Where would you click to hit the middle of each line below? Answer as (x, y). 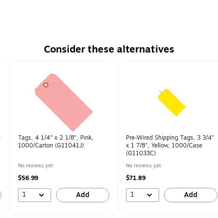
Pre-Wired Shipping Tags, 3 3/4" (170, 138)
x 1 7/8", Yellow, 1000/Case (164, 145)
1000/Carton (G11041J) (51, 145)
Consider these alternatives (109, 49)
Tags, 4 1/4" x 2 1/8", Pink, (56, 138)
